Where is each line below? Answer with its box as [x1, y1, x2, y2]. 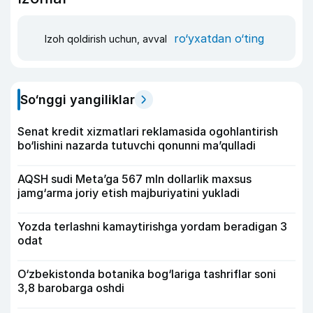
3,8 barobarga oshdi [17, 281, 124, 295]
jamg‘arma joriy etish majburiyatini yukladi [17, 186, 240, 200]
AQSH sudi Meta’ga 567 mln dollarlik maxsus [17, 172, 252, 186]
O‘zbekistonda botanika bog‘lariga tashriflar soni [17, 267, 276, 281]
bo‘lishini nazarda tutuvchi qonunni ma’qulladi [17, 138, 256, 152]
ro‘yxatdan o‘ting [174, 31, 264, 45]
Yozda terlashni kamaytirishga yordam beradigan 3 [17, 219, 287, 233]
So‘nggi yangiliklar [20, 92, 135, 107]
